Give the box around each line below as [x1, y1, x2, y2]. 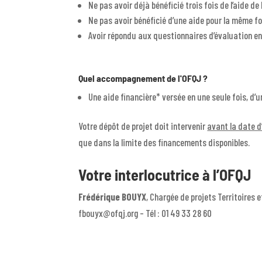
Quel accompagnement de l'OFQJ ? [78, 72, 208, 84]
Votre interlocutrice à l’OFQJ [78, 166, 251, 184]
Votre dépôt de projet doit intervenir [78, 119, 208, 132]
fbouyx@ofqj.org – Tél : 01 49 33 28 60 [78, 207, 212, 219]
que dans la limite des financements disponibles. [78, 136, 250, 148]
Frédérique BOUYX [78, 191, 147, 203]
